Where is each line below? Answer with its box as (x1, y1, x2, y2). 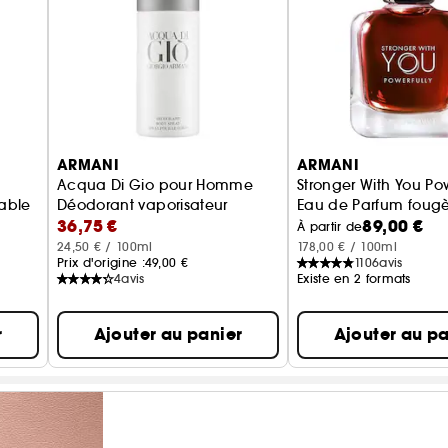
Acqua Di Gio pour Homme (57, 176, 254, 194)
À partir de (297, 219, 363, 234)
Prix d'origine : (57, 255, 145, 270)
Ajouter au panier (93, 323, 243, 346)
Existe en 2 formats (297, 271, 411, 286)
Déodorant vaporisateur (57, 196, 228, 214)
